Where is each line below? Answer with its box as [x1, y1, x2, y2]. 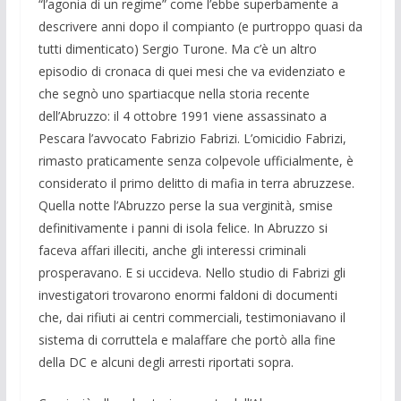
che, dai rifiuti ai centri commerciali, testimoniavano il [38, 308, 346, 326]
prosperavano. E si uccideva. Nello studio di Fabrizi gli [38, 263, 346, 281]
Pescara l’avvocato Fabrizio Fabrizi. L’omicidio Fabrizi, [38, 129, 346, 147]
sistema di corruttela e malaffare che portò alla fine [38, 330, 336, 348]
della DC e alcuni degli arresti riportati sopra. [38, 353, 294, 371]
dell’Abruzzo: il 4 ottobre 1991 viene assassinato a [38, 107, 327, 124]
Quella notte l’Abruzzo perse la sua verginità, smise [38, 196, 333, 214]
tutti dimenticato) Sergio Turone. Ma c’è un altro [38, 39, 317, 57]
